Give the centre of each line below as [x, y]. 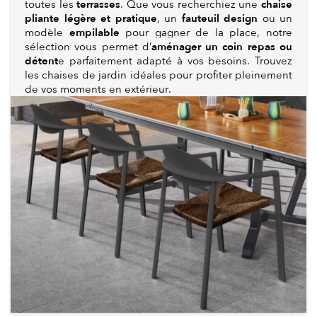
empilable [94, 33]
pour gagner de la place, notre [206, 33]
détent [41, 61]
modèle [47, 33]
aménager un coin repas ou [222, 47]
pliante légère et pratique [91, 19]
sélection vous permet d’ [88, 47]
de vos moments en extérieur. [98, 90]
